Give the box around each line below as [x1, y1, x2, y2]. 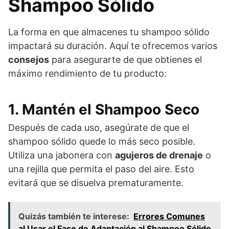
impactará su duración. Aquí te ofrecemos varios [8, 40, 217, 51]
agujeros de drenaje [115, 149, 203, 161]
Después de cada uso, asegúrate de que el [8, 122, 189, 133]
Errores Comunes [133, 211, 205, 221]
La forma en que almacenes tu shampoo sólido [8, 26, 210, 37]
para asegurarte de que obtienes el [49, 54, 202, 65]
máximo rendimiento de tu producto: [8, 67, 167, 79]
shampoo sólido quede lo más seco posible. [8, 135, 195, 147]
